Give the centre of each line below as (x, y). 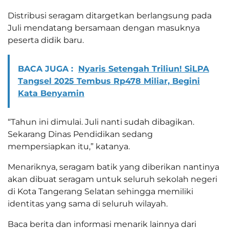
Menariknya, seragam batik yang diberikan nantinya (113, 167)
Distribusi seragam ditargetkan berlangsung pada (110, 15)
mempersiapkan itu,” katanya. (69, 146)
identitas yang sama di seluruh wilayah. (88, 203)
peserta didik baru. (46, 40)
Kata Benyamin (51, 93)
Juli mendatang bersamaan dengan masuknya (104, 28)
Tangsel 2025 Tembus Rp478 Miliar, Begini (109, 81)
